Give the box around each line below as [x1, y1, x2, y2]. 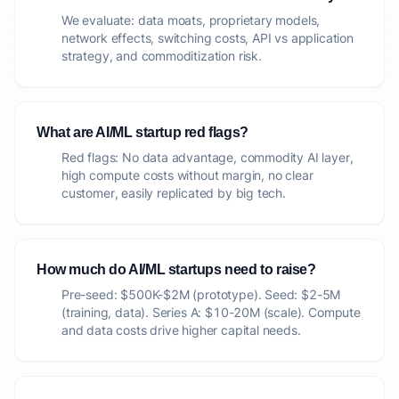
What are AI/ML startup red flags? [37, 125, 248, 140]
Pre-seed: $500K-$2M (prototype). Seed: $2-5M [61, 287, 341, 302]
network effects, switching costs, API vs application [61, 30, 354, 45]
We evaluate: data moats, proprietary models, [61, 12, 321, 28]
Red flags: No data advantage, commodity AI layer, [61, 150, 354, 165]
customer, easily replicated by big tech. [61, 185, 286, 200]
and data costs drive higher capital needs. [61, 322, 301, 338]
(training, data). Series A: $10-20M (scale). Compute [61, 305, 361, 320]
